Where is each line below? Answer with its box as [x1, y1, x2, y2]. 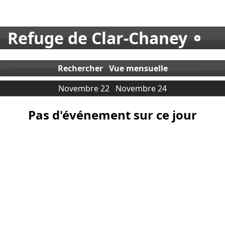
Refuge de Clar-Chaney [8, 27, 187, 49]
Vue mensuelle [108, 62, 168, 74]
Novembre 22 [58, 82, 109, 94]
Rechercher [57, 62, 103, 74]
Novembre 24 [116, 82, 167, 94]
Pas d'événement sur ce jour [28, 106, 197, 123]
